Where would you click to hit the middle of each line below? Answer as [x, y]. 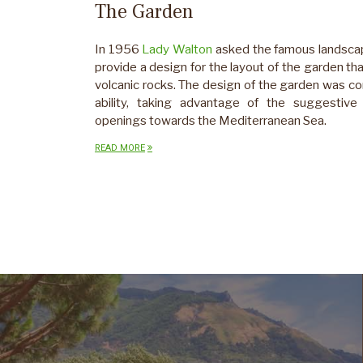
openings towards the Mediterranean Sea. [211, 120]
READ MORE [120, 147]
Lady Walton [177, 49]
